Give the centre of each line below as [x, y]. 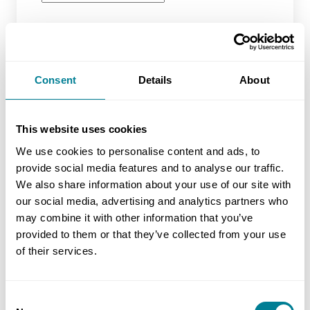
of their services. [56, 250]
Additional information [97, 269]
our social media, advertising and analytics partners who [152, 201]
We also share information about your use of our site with [154, 184]
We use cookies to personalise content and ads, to [138, 151]
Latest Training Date [90, 94]
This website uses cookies [82, 129]
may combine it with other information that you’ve [135, 217]
